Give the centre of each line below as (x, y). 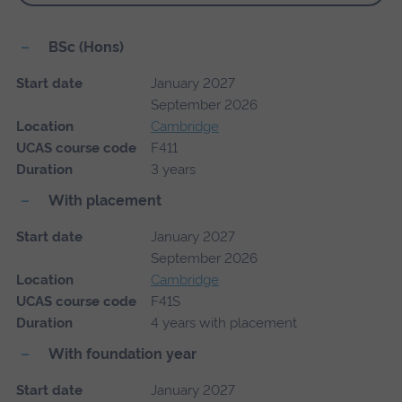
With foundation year (122, 354)
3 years (173, 169)
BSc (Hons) (86, 47)
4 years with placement (223, 323)
